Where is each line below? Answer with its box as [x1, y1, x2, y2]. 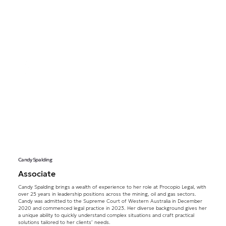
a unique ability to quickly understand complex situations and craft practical [18, 212, 194, 219]
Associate [18, 168, 55, 179]
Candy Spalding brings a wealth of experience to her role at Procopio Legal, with [18, 184, 206, 191]
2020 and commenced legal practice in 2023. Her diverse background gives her [18, 205, 207, 212]
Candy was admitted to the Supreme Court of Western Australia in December [18, 198, 202, 205]
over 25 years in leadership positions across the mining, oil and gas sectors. [18, 191, 196, 198]
